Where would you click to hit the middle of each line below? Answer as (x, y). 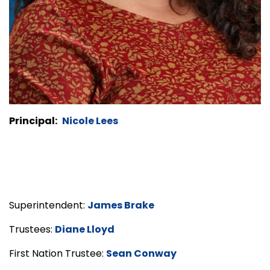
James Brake (121, 206)
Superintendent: (48, 206)
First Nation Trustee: (58, 254)
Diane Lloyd (85, 230)
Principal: (33, 121)
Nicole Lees (90, 121)
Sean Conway (141, 254)
